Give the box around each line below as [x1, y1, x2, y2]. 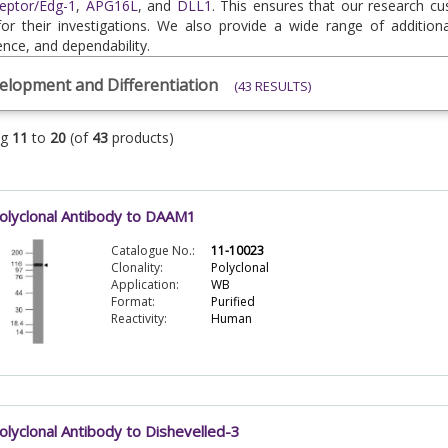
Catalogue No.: [110, 242, 195, 260]
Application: [110, 276, 179, 294]
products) [107, 127, 174, 147]
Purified [210, 293, 255, 311]
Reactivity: [110, 310, 167, 328]
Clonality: [110, 259, 163, 277]
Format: [110, 293, 155, 311]
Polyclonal [210, 259, 269, 277]
